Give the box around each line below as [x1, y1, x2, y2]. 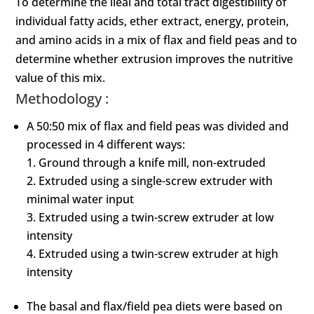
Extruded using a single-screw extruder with [39, 173, 273, 189]
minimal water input [27, 191, 135, 207]
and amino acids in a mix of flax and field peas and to [15, 32, 298, 48]
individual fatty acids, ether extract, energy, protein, [15, 13, 289, 29]
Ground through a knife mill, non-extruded [39, 155, 266, 171]
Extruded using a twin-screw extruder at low [39, 210, 275, 226]
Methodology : [15, 89, 109, 109]
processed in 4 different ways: [27, 137, 186, 153]
